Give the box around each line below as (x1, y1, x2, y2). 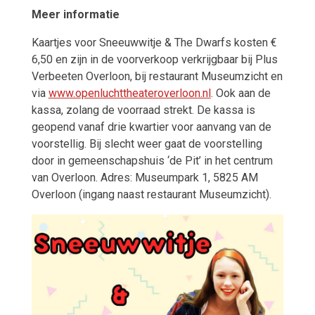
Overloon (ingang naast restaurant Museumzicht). (31, 187, 271, 201)
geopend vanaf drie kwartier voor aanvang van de (31, 120, 271, 134)
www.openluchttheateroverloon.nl (48, 86, 211, 100)
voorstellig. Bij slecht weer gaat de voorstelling (31, 136, 262, 150)
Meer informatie (31, 7, 120, 21)
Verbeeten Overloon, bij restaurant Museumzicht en (31, 69, 283, 83)
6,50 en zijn (31, 52, 90, 66)
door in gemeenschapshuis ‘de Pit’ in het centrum (31, 153, 273, 167)
